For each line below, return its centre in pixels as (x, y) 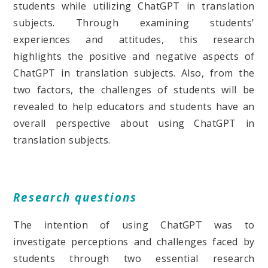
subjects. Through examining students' (134, 22)
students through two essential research (134, 259)
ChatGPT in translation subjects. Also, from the (134, 73)
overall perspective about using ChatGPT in (134, 123)
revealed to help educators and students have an (134, 106)
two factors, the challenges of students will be (134, 89)
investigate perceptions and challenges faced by (134, 242)
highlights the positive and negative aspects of (134, 56)
